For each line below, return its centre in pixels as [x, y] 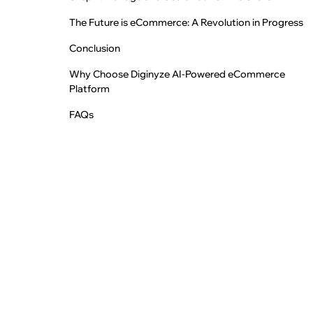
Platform [90, 89]
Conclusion [95, 49]
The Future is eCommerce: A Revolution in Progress [187, 23]
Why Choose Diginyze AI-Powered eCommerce [177, 74]
